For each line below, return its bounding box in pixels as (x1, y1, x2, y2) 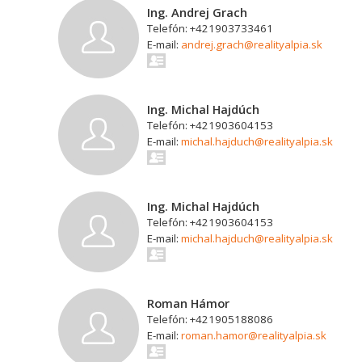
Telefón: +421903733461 (147, 21, 273, 36)
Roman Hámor (147, 295, 229, 311)
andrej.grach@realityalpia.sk (181, 37, 322, 52)
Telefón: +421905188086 (147, 312, 273, 326)
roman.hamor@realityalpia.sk (181, 328, 326, 343)
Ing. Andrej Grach (147, 4, 247, 20)
